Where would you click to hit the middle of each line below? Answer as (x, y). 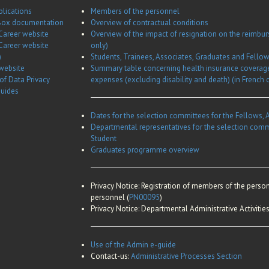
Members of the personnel (135, 11)
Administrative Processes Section (186, 256)
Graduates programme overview (145, 150)
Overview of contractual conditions (150, 23)
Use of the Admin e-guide (133, 245)
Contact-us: (111, 256)
